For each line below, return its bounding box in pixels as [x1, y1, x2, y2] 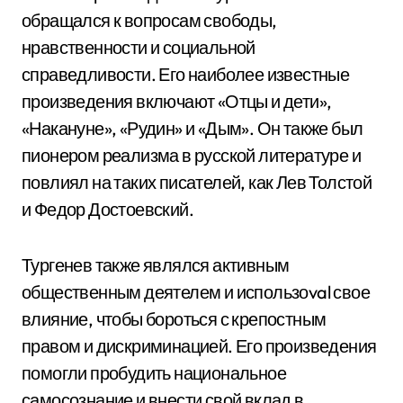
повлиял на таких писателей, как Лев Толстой [22, 171, 372, 193]
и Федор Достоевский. [22, 198, 193, 220]
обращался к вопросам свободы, [22, 9, 277, 31]
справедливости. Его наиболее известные [22, 63, 350, 85]
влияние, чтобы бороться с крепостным [22, 308, 327, 330]
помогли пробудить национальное [22, 362, 286, 384]
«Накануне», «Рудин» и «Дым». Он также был [22, 117, 363, 139]
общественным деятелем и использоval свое [22, 281, 370, 303]
